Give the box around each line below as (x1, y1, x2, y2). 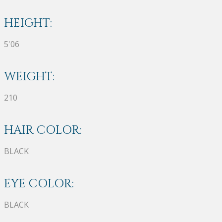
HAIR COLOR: (4, 122, 82, 138)
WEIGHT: (4, 68, 55, 85)
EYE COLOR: (4, 175, 74, 192)
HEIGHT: (4, 15, 52, 31)
